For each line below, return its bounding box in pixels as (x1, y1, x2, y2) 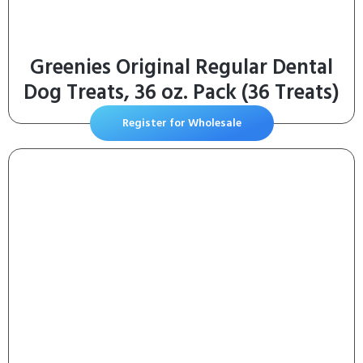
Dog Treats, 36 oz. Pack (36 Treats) (23, 75, 340, 109)
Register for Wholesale (122, 113, 241, 132)
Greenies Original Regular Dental (30, 49, 333, 84)
